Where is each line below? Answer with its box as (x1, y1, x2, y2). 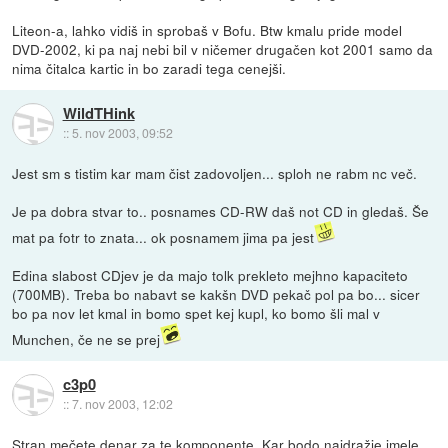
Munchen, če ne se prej (12, 329, 161, 350)
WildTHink (62, 102, 135, 125)
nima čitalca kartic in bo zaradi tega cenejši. (12, 58, 287, 79)
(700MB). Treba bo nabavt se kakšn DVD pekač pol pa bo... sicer (12, 284, 421, 305)
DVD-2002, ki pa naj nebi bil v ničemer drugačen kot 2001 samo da (12, 39, 434, 60)
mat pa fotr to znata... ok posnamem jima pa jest (12, 227, 315, 248)
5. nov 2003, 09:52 (71, 124, 173, 142)
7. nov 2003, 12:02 (71, 395, 173, 413)
